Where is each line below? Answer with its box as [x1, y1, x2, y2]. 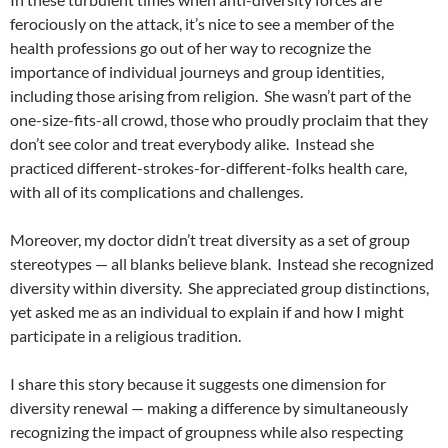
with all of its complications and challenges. [10, 182, 306, 202]
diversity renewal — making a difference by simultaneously [10, 398, 408, 418]
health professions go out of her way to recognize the [10, 38, 371, 58]
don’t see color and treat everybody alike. [10, 134, 289, 154]
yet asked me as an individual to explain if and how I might [10, 302, 404, 322]
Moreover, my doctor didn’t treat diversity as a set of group [10, 230, 410, 250]
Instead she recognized [277, 254, 434, 274]
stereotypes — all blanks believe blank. [10, 254, 271, 274]
